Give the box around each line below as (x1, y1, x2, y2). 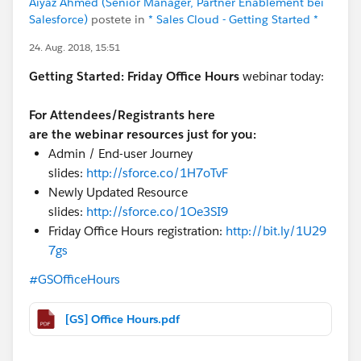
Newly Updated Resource (48, 184, 188, 200)
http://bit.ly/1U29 (226, 222, 326, 239)
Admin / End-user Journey (48, 145, 193, 161)
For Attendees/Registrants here (29, 106, 215, 122)
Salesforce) (29, 11, 88, 27)
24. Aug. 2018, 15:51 (29, 39, 120, 54)
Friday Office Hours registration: (48, 222, 226, 239)
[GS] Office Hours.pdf (65, 311, 180, 326)
